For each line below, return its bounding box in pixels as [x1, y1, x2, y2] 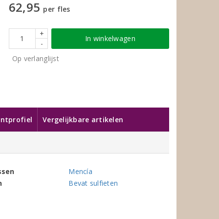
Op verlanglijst [12, 53, 59, 63]
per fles [43, 4, 70, 14]
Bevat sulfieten [68, 178, 118, 188]
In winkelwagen [85, 33, 135, 43]
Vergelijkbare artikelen [43, 114, 124, 124]
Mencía [68, 166, 92, 176]
